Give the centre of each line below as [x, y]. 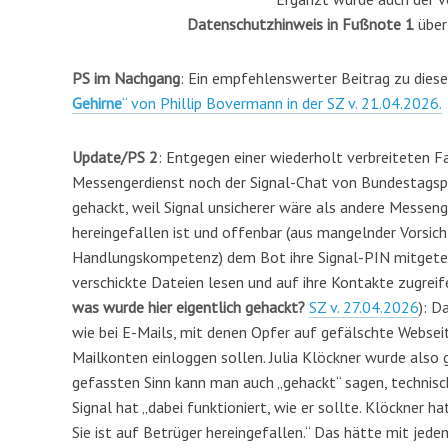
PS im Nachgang [126, 77]
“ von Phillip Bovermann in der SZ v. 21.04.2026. [282, 102]
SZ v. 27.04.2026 [364, 306]
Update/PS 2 [115, 156]
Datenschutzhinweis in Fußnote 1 [302, 23]
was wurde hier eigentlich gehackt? [188, 306]
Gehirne [97, 102]
